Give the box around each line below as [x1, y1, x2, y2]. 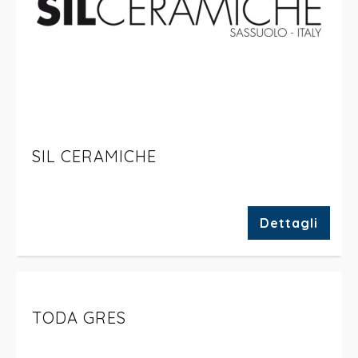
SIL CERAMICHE [32, 146, 157, 166]
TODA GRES [32, 308, 126, 328]
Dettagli [260, 215, 318, 231]
